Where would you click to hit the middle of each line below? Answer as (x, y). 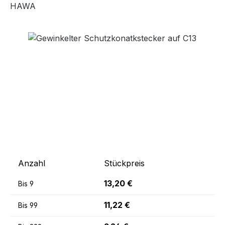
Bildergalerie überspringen (60, 38)
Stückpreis (124, 163)
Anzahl (32, 163)
